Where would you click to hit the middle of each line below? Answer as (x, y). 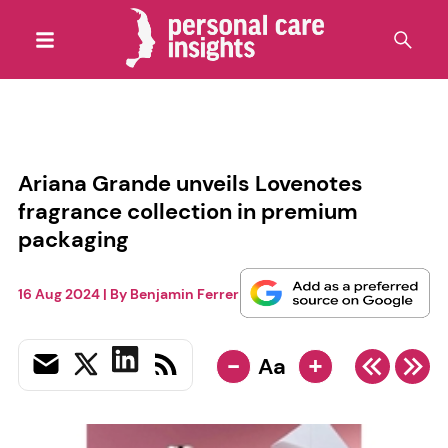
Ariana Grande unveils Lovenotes (190, 183)
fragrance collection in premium (187, 211)
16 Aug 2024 (58, 294)
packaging (73, 239)
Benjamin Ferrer (184, 294)
